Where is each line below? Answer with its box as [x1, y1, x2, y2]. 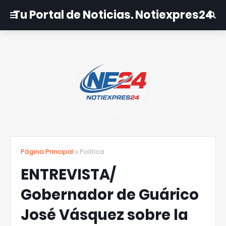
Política [80, 147, 104, 156]
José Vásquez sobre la [21, 205, 188, 225]
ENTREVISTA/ [21, 164, 116, 185]
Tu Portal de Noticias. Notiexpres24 [13, 7, 213, 23]
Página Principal [21, 147, 74, 156]
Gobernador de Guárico [21, 185, 199, 205]
